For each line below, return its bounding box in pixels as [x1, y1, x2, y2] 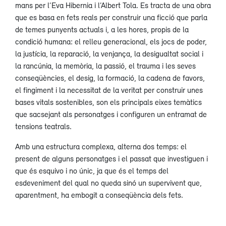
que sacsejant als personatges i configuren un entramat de [15, 109, 207, 119]
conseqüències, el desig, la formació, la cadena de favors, [15, 73, 205, 82]
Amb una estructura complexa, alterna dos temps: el [15, 141, 187, 151]
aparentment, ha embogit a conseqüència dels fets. [15, 190, 183, 199]
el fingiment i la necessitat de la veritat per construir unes [15, 85, 203, 94]
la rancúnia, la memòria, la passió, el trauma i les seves [15, 61, 196, 70]
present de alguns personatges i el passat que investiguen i [15, 153, 208, 163]
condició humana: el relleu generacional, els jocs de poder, [15, 36, 207, 46]
